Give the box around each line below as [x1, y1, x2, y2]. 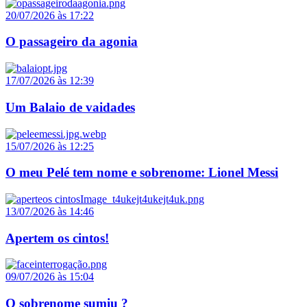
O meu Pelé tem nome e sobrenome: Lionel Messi [5, 165, 278, 180]
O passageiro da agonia [5, 34, 138, 49]
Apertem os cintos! [5, 230, 109, 245]
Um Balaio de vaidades [5, 99, 135, 114]
